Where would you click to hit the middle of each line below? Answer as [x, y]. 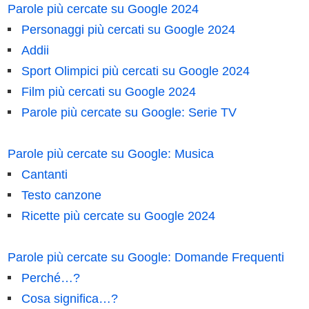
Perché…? [50, 278]
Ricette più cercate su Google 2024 [118, 216]
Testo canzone [61, 196]
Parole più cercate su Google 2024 [103, 9]
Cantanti [44, 175]
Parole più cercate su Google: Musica [110, 154]
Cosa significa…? [69, 299]
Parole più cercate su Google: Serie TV [129, 113]
